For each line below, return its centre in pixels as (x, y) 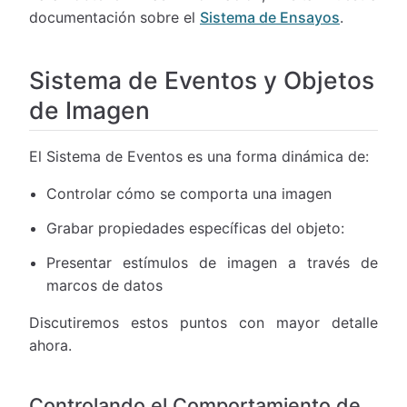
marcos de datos (105, 285)
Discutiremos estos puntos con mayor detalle (203, 322)
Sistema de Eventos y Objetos (202, 80)
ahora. (50, 345)
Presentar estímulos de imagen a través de (212, 262)
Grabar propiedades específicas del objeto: (196, 228)
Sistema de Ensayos (270, 18)
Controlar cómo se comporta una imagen (189, 194)
